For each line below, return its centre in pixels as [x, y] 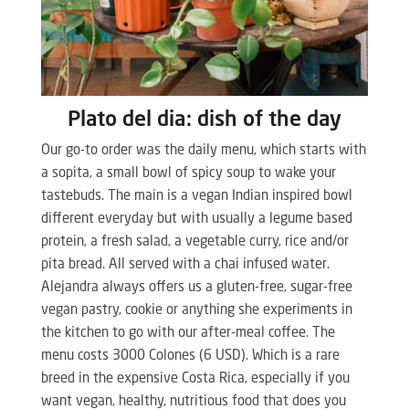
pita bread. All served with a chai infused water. [185, 265]
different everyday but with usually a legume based [196, 219]
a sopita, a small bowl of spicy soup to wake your [188, 173]
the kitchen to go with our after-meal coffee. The [188, 333]
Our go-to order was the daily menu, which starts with [203, 151]
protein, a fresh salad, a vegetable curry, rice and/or [194, 242]
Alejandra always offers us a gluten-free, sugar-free [196, 288]
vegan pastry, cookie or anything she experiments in [196, 310]
